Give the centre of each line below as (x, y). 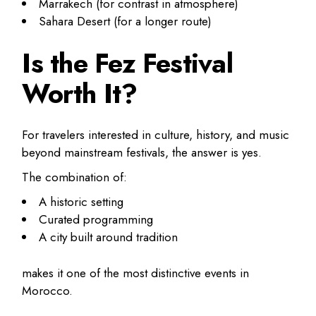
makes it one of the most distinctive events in (136, 273)
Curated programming (96, 220)
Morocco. (48, 290)
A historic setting (81, 202)
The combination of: (75, 177)
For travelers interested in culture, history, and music (156, 135)
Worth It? (80, 94)
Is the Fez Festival (127, 63)
